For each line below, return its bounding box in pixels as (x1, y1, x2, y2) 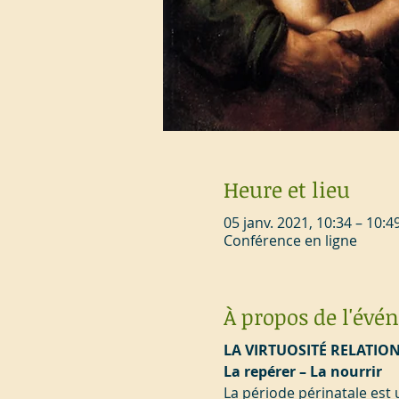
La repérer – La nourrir (223, 361, 382, 381)
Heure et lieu (223, 174, 350, 204)
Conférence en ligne (223, 230, 357, 250)
